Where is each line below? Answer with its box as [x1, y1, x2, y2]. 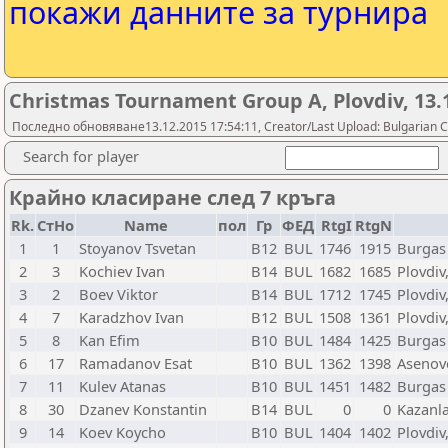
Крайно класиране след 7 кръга [9, 184, 336, 211]
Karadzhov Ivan [79, 307, 184, 327]
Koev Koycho [79, 422, 166, 442]
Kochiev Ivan [79, 261, 165, 281]
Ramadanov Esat [79, 353, 192, 373]
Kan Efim [79, 330, 140, 350]
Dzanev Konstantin [79, 399, 207, 419]
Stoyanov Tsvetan [79, 238, 196, 258]
